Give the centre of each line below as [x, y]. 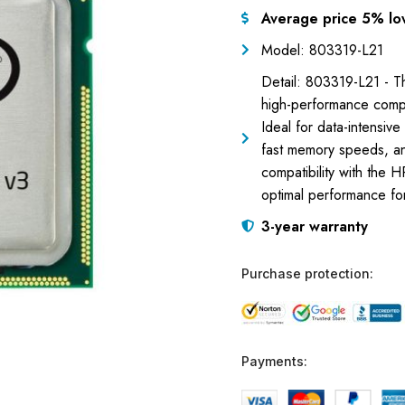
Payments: [274, 361]
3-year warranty [315, 226]
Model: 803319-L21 [322, 50]
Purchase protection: [307, 273]
